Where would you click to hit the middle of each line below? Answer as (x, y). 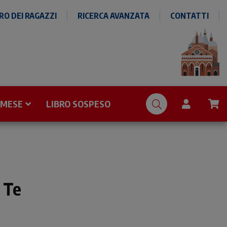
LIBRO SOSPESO (78, 104)
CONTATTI (190, 16)
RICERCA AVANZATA (113, 16)
